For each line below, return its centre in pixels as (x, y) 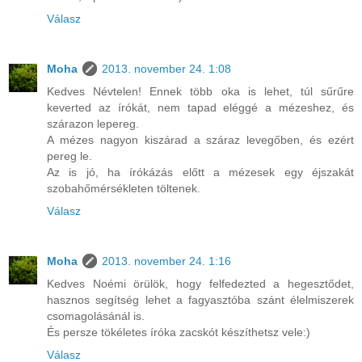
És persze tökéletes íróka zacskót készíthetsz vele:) (179, 332)
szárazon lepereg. (93, 123)
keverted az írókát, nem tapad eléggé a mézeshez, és (200, 107)
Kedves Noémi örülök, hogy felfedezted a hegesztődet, (200, 283)
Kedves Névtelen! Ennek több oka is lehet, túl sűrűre (200, 91)
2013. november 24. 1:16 (166, 261)
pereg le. (69, 156)
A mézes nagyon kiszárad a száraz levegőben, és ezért (200, 139)
